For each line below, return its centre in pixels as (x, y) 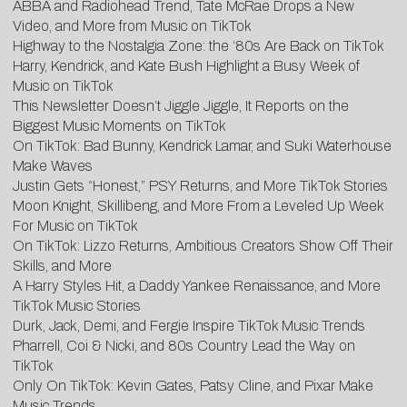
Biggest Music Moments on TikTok (119, 125)
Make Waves (53, 165)
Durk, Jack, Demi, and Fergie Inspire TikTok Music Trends (189, 325)
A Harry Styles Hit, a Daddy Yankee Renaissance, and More (197, 285)
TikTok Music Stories (77, 305)
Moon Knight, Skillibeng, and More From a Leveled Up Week (198, 205)
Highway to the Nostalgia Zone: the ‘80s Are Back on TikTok (199, 45)
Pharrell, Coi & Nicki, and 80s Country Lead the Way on (184, 345)
